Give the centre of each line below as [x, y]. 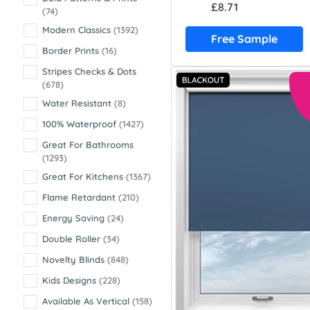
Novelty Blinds [75, 259]
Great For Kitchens [84, 176]
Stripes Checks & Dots [89, 71]
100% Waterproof [81, 124]
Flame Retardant [80, 197]
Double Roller [73, 239]
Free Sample [244, 39]
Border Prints [72, 51]
